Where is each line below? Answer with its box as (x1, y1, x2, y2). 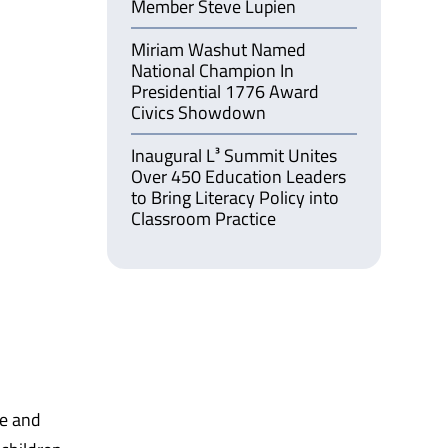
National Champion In (131, 56, 295, 84)
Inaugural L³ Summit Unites (131, 141, 338, 169)
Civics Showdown (131, 98, 267, 126)
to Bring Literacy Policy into (131, 183, 340, 211)
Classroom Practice (131, 204, 277, 232)
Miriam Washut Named (131, 35, 307, 63)
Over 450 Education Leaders (131, 162, 347, 190)
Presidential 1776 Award (131, 77, 320, 105)
